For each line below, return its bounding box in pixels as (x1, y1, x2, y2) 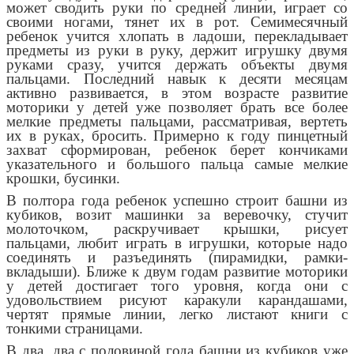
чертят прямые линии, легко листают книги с (6, 306, 348, 323)
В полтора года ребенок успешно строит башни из (6, 192, 348, 209)
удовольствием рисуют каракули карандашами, (6, 292, 348, 309)
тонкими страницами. (6, 320, 143, 337)
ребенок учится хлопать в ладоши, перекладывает (6, 28, 348, 45)
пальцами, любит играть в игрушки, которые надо (6, 235, 348, 252)
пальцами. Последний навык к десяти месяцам (6, 70, 348, 88)
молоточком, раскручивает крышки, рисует (6, 220, 348, 238)
